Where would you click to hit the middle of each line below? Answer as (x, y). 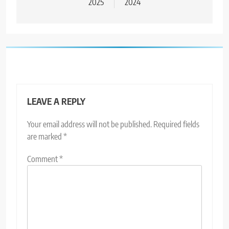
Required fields (176, 124)
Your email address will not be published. (89, 124)
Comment (43, 159)
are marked (45, 136)
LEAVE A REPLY (56, 101)
